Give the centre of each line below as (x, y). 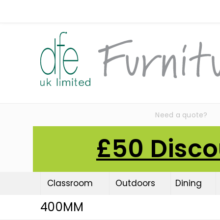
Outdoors (135, 183)
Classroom (70, 183)
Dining (188, 183)
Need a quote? (181, 115)
